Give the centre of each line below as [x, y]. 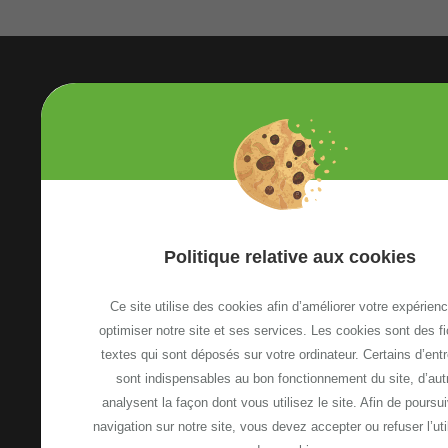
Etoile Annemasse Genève [221, 251]
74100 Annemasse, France [219, 299]
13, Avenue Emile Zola [204, 275]
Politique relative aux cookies [290, 257]
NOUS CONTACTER [259, 393]
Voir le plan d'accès [200, 330]
